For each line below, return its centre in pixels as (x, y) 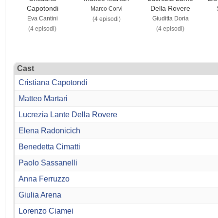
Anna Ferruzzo (44, 179)
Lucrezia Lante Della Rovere (68, 115)
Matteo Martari (43, 99)
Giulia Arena (40, 195)
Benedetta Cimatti (49, 147)
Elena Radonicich (49, 131)
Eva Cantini (42, 19)
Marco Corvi (106, 9)
